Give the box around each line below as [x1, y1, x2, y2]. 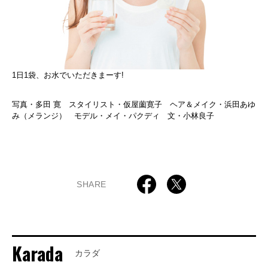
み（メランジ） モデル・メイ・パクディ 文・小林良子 [12, 111, 214, 121]
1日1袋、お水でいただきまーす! [12, 71, 124, 80]
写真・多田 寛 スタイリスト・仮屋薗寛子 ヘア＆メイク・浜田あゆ [12, 100, 255, 109]
